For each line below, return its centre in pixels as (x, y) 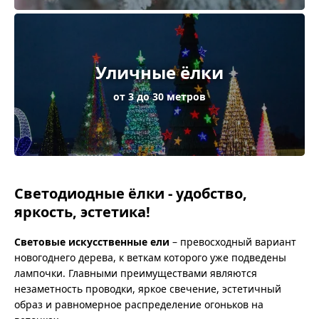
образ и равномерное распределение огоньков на (139, 304)
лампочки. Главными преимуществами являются (136, 273)
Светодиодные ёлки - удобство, (131, 193)
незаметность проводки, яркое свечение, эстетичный (148, 289)
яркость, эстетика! (82, 212)
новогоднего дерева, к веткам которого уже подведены (150, 257)
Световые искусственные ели (92, 242)
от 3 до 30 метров (159, 96)
